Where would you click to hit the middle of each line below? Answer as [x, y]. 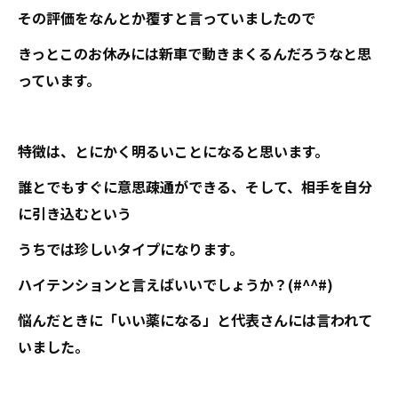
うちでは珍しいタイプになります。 [131, 249]
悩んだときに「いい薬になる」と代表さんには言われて [195, 320]
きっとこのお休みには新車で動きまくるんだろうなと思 [195, 53]
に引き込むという [75, 213]
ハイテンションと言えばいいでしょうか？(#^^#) [175, 284]
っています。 [59, 80]
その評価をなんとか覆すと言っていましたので [167, 18]
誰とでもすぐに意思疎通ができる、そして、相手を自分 [195, 187]
